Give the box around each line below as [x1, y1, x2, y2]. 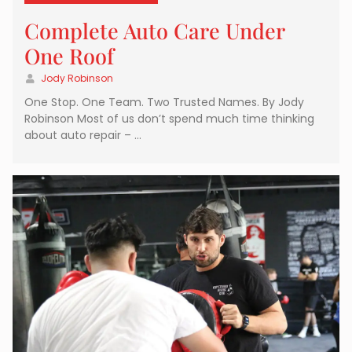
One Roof [24, 42, 114, 71]
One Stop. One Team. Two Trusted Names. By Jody [24, 94, 304, 111]
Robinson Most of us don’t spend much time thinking [24, 111, 314, 127]
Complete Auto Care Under [24, 16, 284, 46]
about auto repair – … [24, 127, 141, 144]
